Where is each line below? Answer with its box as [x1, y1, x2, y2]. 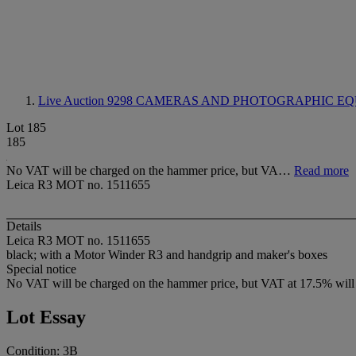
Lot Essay [6, 307, 86, 328]
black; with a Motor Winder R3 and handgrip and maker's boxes [6, 248, 327, 262]
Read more [294, 164, 349, 177]
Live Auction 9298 [38, 94, 136, 107]
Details [6, 219, 41, 234]
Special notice [6, 262, 76, 277]
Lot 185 [6, 121, 46, 134]
